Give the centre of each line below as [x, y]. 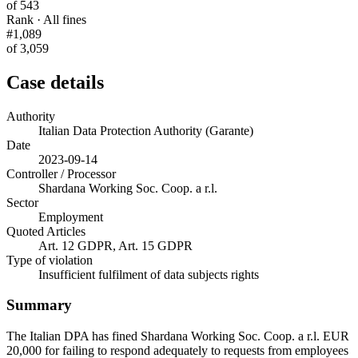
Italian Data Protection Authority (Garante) [146, 130]
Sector [22, 202]
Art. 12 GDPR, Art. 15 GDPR [115, 245]
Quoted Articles [46, 231]
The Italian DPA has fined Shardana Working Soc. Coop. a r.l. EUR [178, 336]
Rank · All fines [46, 19]
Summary [39, 305]
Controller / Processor [61, 173]
